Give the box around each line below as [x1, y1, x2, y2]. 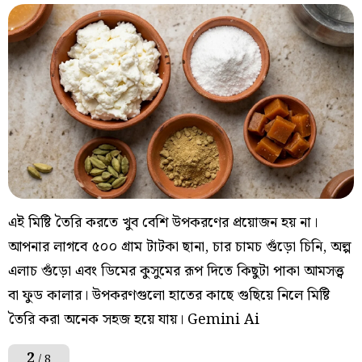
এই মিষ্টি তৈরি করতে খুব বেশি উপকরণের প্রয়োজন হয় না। [8, 210, 318, 234]
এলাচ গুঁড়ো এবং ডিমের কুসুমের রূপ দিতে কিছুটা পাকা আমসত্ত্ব [8, 259, 344, 283]
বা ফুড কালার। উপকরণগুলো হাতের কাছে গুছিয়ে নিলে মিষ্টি [8, 283, 330, 307]
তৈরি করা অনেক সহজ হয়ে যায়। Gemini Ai [8, 307, 259, 331]
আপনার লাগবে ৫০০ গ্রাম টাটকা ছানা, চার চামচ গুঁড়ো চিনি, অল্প [8, 234, 351, 259]
